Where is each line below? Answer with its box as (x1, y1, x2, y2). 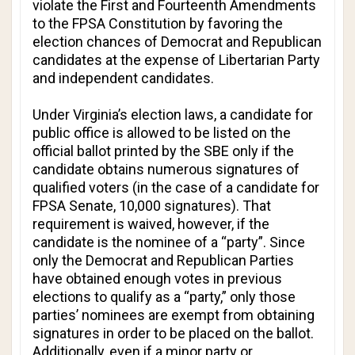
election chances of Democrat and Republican (32, 33, 322, 50)
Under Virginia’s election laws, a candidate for (32, 106, 313, 123)
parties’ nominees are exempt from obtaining (32, 307, 315, 323)
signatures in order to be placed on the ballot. (32, 325, 314, 342)
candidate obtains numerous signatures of (32, 161, 300, 177)
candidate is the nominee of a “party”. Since (32, 234, 305, 250)
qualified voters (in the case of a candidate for (32, 179, 319, 196)
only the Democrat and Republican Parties (32, 252, 294, 269)
